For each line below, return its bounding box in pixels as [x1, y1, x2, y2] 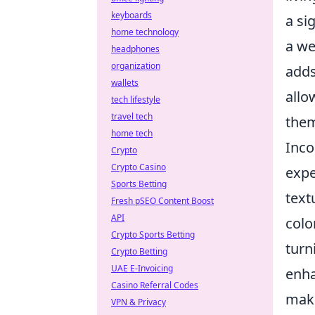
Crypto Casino [111, 161, 166, 173]
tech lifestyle [111, 94, 160, 105]
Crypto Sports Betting [111, 229, 195, 240]
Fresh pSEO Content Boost [111, 195, 214, 207]
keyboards [111, 9, 152, 21]
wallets [111, 77, 139, 89]
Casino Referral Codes [111, 279, 198, 291]
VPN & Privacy [111, 296, 166, 308]
